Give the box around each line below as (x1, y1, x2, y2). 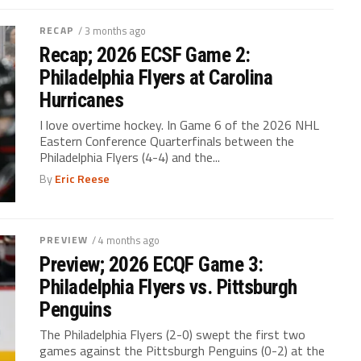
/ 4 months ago (92, 231, 160, 248)
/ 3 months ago (77, 23, 146, 39)
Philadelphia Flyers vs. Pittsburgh (39, 274, 297, 299)
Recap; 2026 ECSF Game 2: (39, 43, 251, 67)
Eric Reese (55, 170, 110, 188)
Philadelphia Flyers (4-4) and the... (39, 147, 221, 167)
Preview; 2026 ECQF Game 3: (39, 251, 263, 276)
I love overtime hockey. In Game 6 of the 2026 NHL (39, 115, 320, 135)
